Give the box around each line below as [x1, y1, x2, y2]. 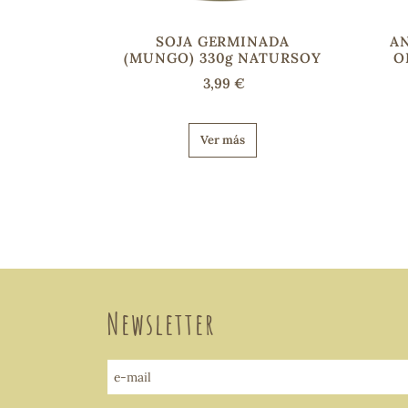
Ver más [200, 132, 245, 148]
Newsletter [107, 304, 217, 343]
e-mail [113, 369, 151, 386]
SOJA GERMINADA [156, 33, 290, 51]
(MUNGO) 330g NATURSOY [124, 49, 321, 67]
